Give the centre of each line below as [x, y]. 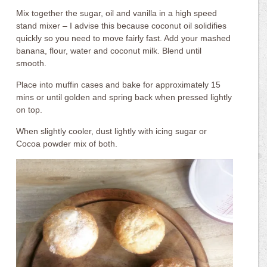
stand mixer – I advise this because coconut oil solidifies [122, 26]
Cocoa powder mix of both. [67, 144]
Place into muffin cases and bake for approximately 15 [119, 85]
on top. [30, 110]
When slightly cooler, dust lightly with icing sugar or [112, 131]
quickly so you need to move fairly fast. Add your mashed [124, 38]
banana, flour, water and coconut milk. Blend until [109, 51]
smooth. [32, 63]
